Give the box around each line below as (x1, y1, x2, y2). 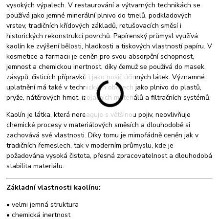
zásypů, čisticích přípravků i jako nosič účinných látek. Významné (6, 72, 205, 82)
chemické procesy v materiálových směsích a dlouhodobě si (6, 120, 191, 130)
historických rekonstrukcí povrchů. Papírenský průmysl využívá (6, 31, 198, 41)
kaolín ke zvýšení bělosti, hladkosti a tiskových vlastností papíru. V (6, 41, 213, 51)
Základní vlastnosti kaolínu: (6, 182, 101, 192)
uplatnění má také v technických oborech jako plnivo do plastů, (6, 82, 202, 92)
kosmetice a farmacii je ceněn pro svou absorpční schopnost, (6, 51, 195, 61)
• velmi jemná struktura (6, 199, 79, 209)
